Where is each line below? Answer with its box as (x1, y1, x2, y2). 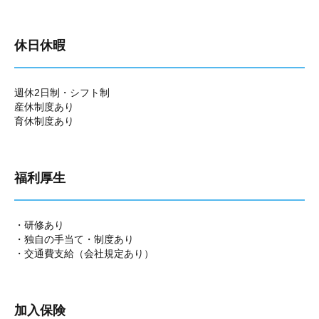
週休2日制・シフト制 (14, 87, 110, 98)
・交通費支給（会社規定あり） (14, 248, 154, 259)
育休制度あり (14, 115, 74, 127)
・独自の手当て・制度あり (14, 234, 134, 245)
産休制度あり (14, 101, 74, 113)
